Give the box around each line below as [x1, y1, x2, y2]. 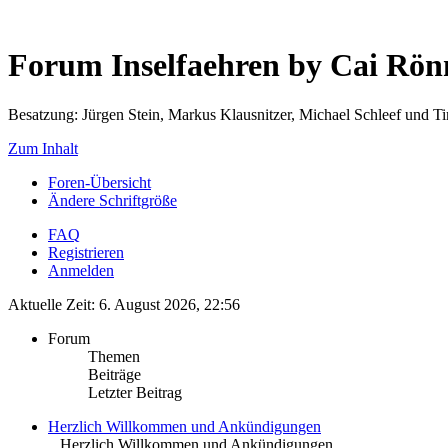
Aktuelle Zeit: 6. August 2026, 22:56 [8, 295, 240, 313]
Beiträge [88, 365, 141, 383]
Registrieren [48, 243, 124, 261]
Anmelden [48, 261, 114, 279]
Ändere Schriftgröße [48, 191, 177, 209]
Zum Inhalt [8, 139, 78, 157]
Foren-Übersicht [48, 173, 151, 191]
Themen [88, 347, 140, 365]
